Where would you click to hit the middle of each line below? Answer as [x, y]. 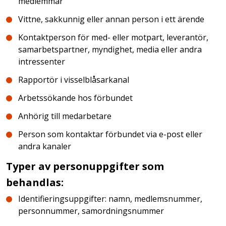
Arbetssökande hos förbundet [75, 98]
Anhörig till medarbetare [65, 116]
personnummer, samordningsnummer [91, 211]
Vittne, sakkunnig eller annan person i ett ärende [111, 19]
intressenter [42, 62]
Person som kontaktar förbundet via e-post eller [110, 134]
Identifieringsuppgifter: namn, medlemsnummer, [110, 199]
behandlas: [35, 182]
